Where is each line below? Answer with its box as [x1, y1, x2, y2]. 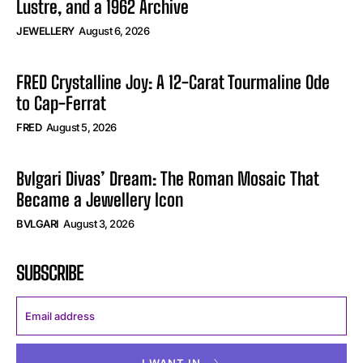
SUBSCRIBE [16, 261, 83, 285]
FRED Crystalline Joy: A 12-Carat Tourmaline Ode [16, 71, 330, 94]
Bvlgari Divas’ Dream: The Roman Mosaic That [16, 168, 319, 190]
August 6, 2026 [79, 24, 149, 38]
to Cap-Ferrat [16, 92, 106, 115]
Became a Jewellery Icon [16, 189, 183, 211]
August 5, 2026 [45, 121, 117, 135]
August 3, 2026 [63, 217, 134, 231]
